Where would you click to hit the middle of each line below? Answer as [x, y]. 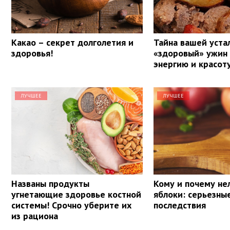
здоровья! [32, 53]
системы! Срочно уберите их [71, 205]
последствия [180, 205]
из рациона [35, 216]
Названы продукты [50, 183]
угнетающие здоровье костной [76, 194]
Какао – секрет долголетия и [72, 42]
